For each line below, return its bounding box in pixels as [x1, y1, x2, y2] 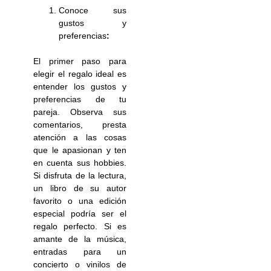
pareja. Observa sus [33, 106, 126, 117]
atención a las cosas [33, 132, 126, 142]
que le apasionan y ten [33, 145, 126, 155]
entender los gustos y [33, 81, 126, 91]
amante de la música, [33, 233, 126, 244]
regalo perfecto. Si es [33, 221, 126, 231]
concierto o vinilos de [33, 259, 126, 269]
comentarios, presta [33, 119, 126, 129]
